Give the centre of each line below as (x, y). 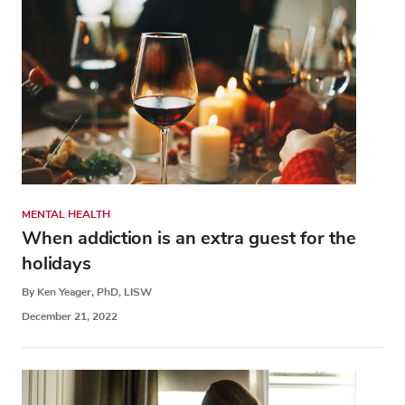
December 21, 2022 (70, 317)
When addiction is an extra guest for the (189, 239)
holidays (57, 264)
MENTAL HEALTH (66, 215)
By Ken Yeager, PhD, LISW (87, 292)
